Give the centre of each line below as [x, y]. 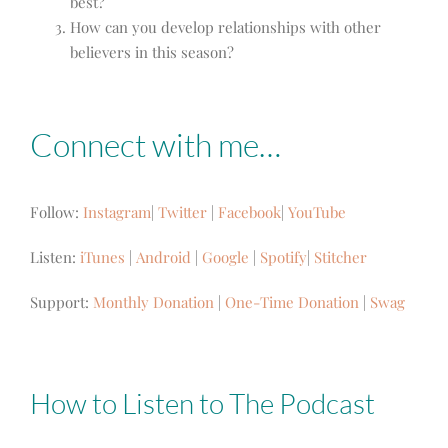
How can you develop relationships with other [225, 26]
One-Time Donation [292, 301]
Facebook [249, 211]
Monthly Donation [153, 301]
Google [225, 256]
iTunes [102, 256]
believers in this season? [152, 51]
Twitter [182, 211]
